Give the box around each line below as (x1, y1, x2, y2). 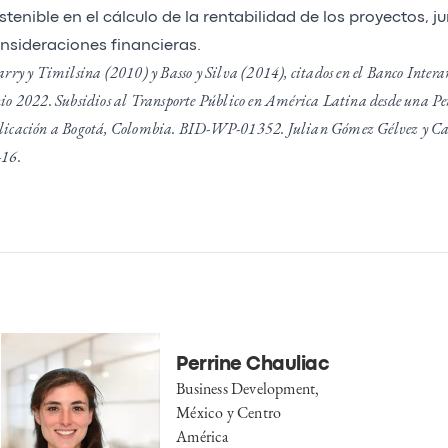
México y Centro (176, 401, 282, 423)
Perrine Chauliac (176, 355, 330, 373)
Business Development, (176, 377, 320, 399)
